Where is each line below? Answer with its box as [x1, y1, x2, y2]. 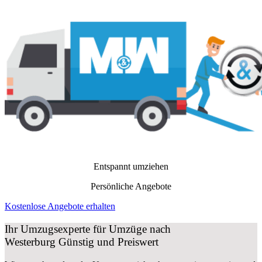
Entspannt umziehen [94, 161, 168, 172]
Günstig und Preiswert [56, 235, 158, 248]
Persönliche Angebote [91, 181, 171, 192]
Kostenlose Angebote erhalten [5, 201, 115, 212]
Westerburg [5, 235, 56, 248]
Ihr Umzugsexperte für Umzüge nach [5, 222, 171, 235]
